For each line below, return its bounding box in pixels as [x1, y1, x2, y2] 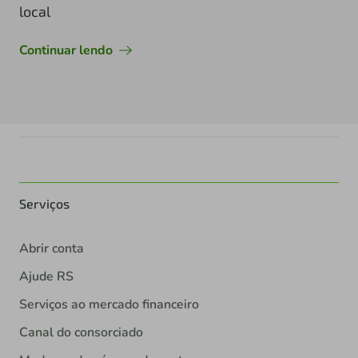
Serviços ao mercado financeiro [19, 295, 199, 313]
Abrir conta [19, 239, 84, 257]
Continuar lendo [19, 41, 113, 59]
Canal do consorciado [19, 323, 143, 341]
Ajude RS [19, 267, 74, 285]
